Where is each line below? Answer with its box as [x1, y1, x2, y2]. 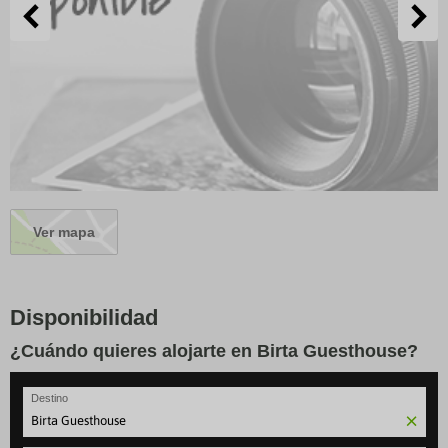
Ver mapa [33, 224, 95, 240]
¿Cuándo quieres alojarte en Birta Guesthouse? [10, 341, 418, 361]
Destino [30, 392, 68, 404]
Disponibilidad [10, 305, 158, 330]
